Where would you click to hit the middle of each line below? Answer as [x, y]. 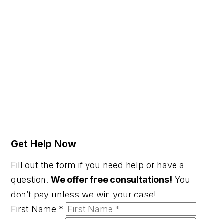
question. [31, 179]
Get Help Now [44, 143]
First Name [35, 209]
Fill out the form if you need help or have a [98, 165]
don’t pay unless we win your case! [84, 194]
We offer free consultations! [112, 179]
